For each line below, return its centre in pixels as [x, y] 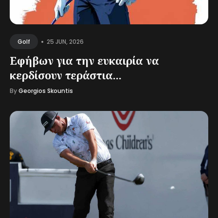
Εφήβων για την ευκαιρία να [84, 60]
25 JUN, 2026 [65, 41]
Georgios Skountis [46, 91]
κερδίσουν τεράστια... [66, 75]
